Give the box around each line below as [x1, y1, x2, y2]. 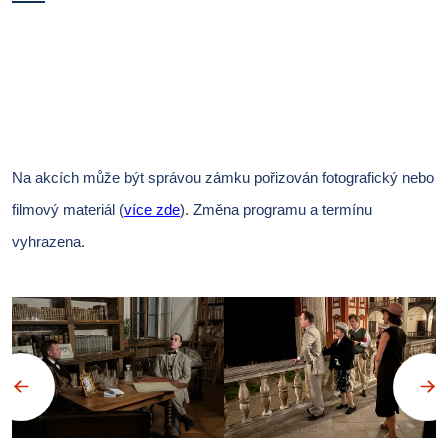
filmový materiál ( [12, 202, 124, 219]
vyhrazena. [12, 234, 85, 251]
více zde [124, 202, 180, 219]
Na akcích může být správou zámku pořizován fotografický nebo [12, 170, 434, 187]
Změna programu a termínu [193, 202, 372, 219]
